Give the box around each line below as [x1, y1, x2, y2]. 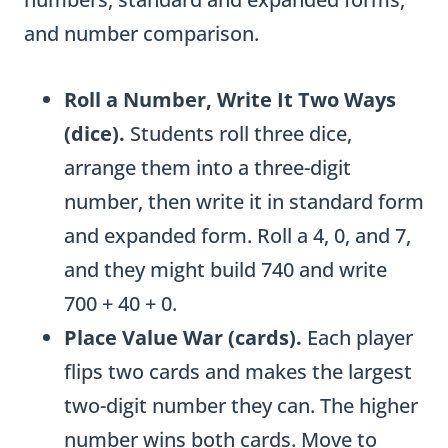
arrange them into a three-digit [64, 154, 351, 181]
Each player [302, 324, 413, 351]
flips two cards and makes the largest [64, 358, 412, 385]
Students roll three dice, [125, 120, 352, 147]
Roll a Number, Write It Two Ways [64, 86, 396, 113]
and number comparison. [24, 20, 259, 47]
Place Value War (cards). [64, 324, 302, 351]
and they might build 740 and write [64, 256, 387, 283]
